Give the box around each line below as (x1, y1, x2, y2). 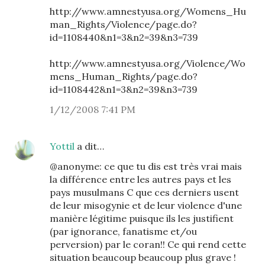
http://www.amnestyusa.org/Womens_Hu (50, 5, 246, 17)
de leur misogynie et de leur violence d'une (50, 199, 242, 211)
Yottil (50, 140, 75, 152)
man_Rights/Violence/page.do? (50, 18, 197, 30)
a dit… (75, 140, 104, 152)
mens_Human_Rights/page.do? (50, 70, 198, 82)
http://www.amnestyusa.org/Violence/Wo (50, 57, 245, 69)
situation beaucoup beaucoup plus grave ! (50, 251, 236, 263)
